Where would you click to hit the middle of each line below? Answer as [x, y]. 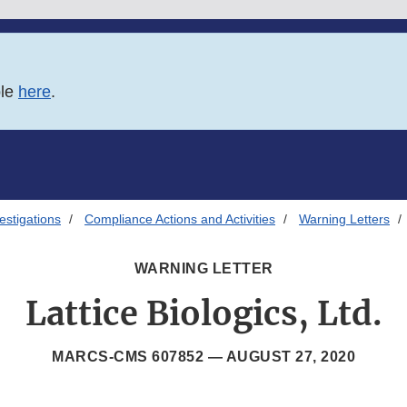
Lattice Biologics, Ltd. [203, 314]
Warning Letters [344, 219]
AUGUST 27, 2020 [290, 357]
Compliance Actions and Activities [180, 219]
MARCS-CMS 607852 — [139, 357]
